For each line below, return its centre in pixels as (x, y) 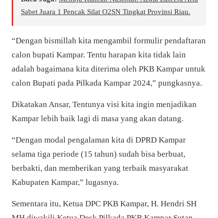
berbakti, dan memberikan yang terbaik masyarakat (100, 168)
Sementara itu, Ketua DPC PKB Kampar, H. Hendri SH (104, 203)
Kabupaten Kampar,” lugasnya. (65, 182)
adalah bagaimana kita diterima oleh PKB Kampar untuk (109, 69)
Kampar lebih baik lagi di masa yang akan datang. (98, 118)
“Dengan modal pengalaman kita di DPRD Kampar (99, 140)
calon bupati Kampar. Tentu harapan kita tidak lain (99, 54)
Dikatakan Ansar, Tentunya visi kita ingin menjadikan (104, 104)
